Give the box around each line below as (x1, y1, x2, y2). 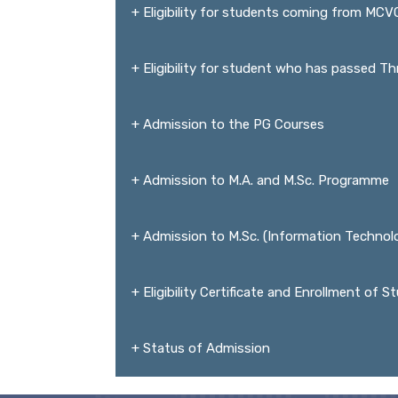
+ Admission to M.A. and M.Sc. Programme (131, 172, 389, 188)
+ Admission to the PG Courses (131, 116, 324, 132)
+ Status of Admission (131, 340, 270, 356)
